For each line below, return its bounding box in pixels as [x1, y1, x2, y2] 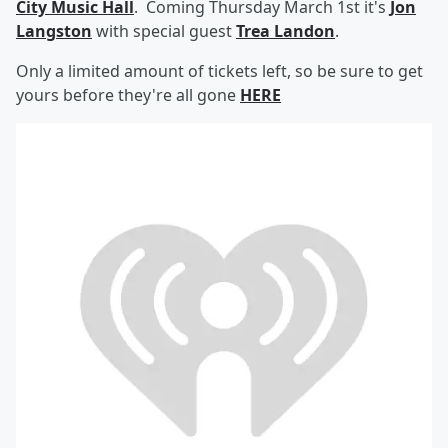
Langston [16, 20, 92, 42]
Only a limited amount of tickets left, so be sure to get [16, 60, 423, 82]
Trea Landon [236, 20, 335, 42]
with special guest [92, 20, 236, 42]
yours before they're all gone [16, 84, 240, 106]
